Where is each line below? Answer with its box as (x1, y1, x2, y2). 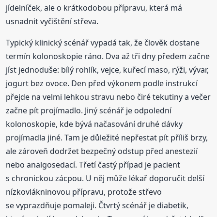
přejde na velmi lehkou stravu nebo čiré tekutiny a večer (6, 91, 211, 102)
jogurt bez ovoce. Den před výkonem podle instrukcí (6, 77, 198, 89)
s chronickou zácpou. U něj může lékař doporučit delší (6, 172, 205, 184)
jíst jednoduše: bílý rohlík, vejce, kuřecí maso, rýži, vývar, (6, 64, 209, 75)
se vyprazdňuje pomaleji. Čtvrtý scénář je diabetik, (6, 200, 189, 211)
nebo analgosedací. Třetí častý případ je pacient (6, 159, 181, 170)
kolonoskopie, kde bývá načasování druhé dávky (6, 118, 183, 129)
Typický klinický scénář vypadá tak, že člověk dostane (6, 37, 200, 48)
